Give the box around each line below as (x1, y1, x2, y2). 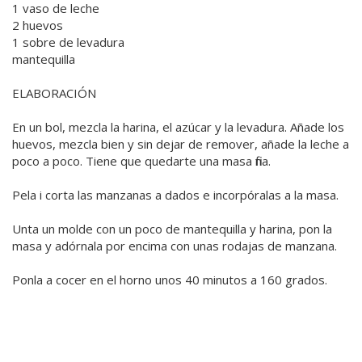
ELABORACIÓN (12, 85, 96, 102)
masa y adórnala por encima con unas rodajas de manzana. (12, 238, 337, 255)
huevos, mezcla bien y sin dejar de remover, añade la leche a (12, 136, 349, 153)
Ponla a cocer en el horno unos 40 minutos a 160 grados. (12, 271, 327, 288)
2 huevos (12, 17, 63, 34)
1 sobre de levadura (12, 34, 124, 51)
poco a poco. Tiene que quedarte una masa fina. (12, 153, 271, 170)
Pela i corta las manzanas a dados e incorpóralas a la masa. (12, 187, 339, 204)
